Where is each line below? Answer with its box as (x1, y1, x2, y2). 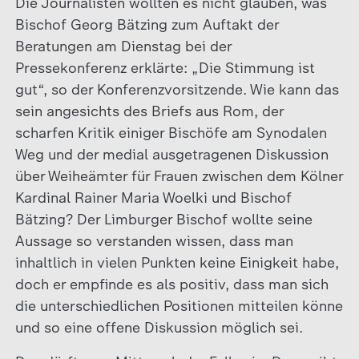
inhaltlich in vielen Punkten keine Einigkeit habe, (14, 253, 339, 272)
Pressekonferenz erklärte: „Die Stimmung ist (14, 58, 315, 77)
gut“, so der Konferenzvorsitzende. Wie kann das (14, 80, 339, 99)
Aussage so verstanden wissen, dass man (14, 232, 293, 250)
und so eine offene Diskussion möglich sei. (14, 318, 303, 337)
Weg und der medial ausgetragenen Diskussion (14, 145, 329, 163)
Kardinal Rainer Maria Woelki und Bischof (14, 188, 292, 207)
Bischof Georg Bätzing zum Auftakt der (14, 15, 279, 34)
